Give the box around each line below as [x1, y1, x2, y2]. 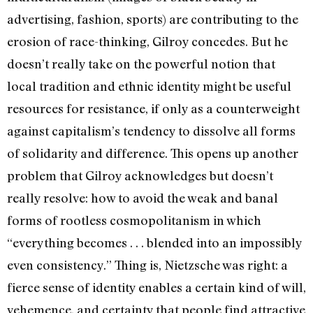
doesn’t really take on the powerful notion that [7, 56, 275, 72]
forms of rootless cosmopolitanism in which [7, 212, 261, 228]
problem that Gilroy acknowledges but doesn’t [7, 168, 273, 184]
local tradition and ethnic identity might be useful [7, 78, 291, 94]
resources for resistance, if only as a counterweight [7, 101, 300, 117]
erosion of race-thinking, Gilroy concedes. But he [7, 34, 288, 50]
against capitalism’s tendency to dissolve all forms [7, 123, 296, 139]
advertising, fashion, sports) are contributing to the [7, 11, 298, 27]
